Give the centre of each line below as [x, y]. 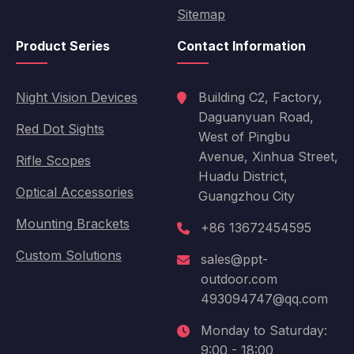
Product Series [63, 46]
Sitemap [201, 15]
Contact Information [241, 46]
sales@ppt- [234, 260]
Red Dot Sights [60, 129]
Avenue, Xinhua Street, [268, 157]
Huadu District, [243, 177]
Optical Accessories [75, 192]
